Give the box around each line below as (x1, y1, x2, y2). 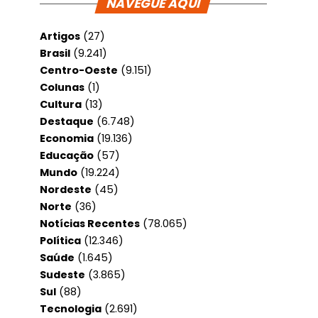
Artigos (40, 29, 80, 43)
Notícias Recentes (40, 216, 140, 231)
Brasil (40, 46, 70, 60)
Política (40, 234, 81, 248)
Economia (40, 131, 94, 146)
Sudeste (40, 268, 85, 282)
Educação (40, 148, 94, 163)
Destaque (40, 114, 94, 128)
